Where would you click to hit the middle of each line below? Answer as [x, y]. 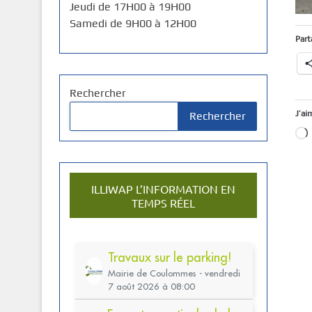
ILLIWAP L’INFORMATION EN [163, 189]
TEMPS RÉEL [163, 203]
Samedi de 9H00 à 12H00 [133, 23]
